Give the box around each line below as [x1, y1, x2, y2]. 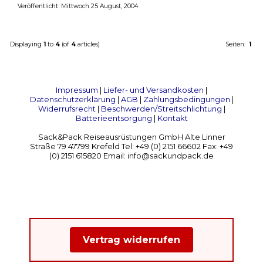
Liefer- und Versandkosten [103, 85, 204, 95]
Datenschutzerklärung [29, 95, 116, 104]
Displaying [10, 41, 43, 49]
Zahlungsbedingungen [143, 95, 230, 104]
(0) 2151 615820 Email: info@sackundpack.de [49, 151, 214, 161]
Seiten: [225, 41, 249, 49]
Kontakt [157, 113, 188, 123]
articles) [76, 41, 100, 49]
